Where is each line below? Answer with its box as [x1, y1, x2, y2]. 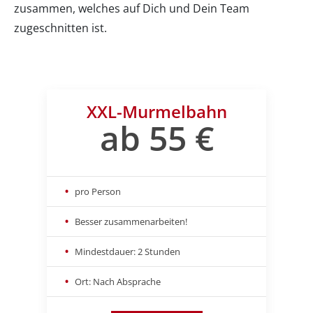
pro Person [75, 184, 121, 198]
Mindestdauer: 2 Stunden [75, 245, 180, 258]
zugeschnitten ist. [14, 20, 107, 36]
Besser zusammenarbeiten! [75, 214, 187, 228]
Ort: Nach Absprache [75, 275, 161, 288]
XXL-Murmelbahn [86, 99, 227, 123]
